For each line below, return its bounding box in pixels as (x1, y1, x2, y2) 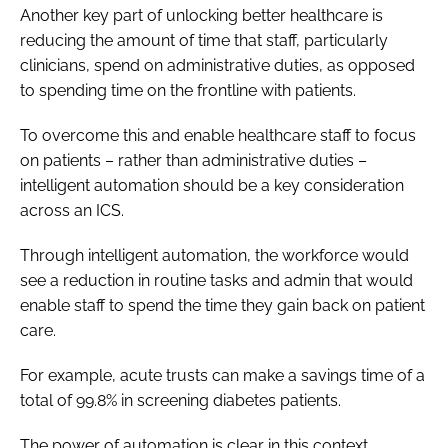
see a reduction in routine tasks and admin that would (20, 270, 413, 290)
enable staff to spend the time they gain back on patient (20, 295, 425, 315)
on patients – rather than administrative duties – (20, 150, 367, 170)
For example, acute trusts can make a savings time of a (20, 365, 425, 385)
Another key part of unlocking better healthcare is (20, 5, 383, 25)
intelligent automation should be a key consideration (20, 175, 404, 195)
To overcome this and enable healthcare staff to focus (20, 125, 416, 145)
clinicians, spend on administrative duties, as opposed (20, 55, 415, 75)
